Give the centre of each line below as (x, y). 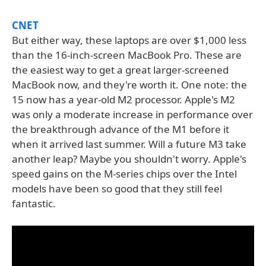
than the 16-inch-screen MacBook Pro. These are (127, 55)
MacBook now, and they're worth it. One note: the (129, 85)
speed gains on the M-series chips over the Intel (124, 174)
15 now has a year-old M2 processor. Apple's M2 (123, 99)
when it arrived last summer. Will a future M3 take (129, 144)
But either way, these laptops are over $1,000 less (129, 40)
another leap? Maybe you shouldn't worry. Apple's (129, 159)
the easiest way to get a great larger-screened (120, 70)
